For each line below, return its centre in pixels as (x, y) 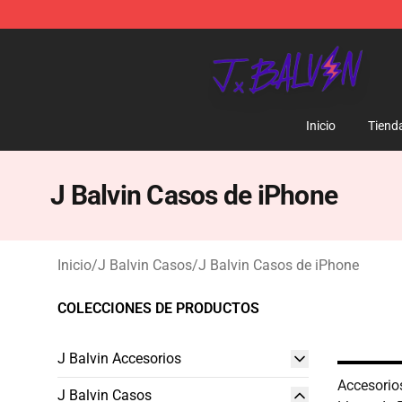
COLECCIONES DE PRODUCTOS (158, 308)
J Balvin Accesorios (119, 358)
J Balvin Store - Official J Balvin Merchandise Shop (217, 42)
